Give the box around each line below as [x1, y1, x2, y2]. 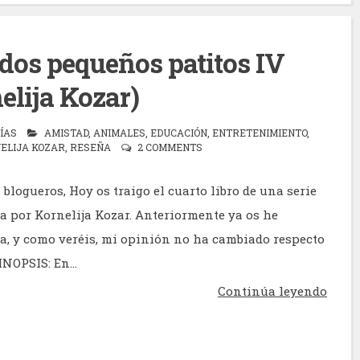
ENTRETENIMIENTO [212, 126, 307, 140]
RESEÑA [70, 141, 111, 154]
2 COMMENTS [137, 141, 202, 154]
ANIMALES [93, 126, 145, 140]
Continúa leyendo [218, 283, 327, 300]
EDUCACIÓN [150, 126, 207, 140]
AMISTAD [44, 126, 88, 140]
